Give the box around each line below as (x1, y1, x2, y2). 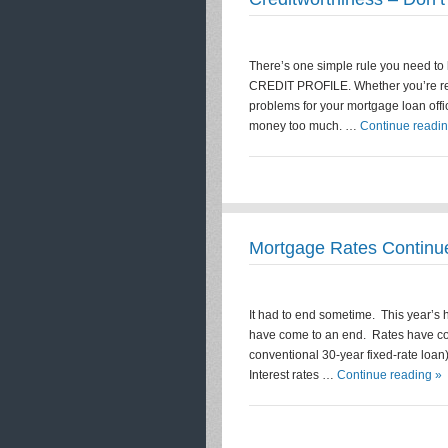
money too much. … (249, 119, 360, 133)
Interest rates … (249, 368, 337, 382)
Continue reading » (337, 368, 442, 382)
